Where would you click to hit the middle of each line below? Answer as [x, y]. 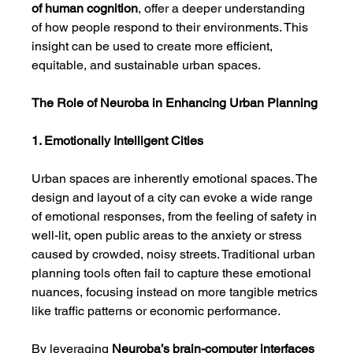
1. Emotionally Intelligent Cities [118, 141]
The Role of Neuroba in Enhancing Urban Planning [175, 103]
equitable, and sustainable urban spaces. [147, 65]
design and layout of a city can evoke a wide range [174, 197]
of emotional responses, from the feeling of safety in [176, 216]
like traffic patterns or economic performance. [156, 311]
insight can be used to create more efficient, [154, 46]
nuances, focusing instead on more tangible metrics [176, 292]
